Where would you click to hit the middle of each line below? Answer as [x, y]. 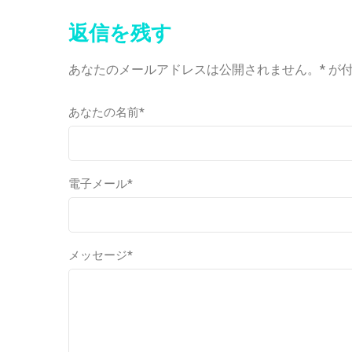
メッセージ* [101, 256]
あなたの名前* [106, 113]
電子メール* [101, 184]
